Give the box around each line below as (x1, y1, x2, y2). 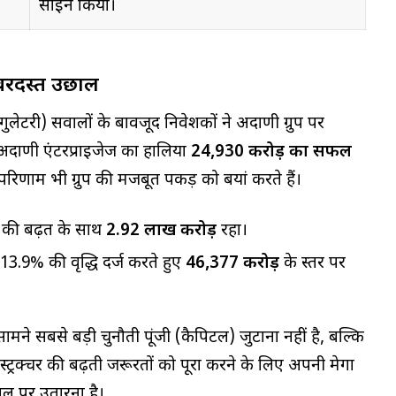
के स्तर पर (279, 252, 346, 275)
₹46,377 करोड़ (186, 252, 279, 275)
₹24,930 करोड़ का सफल (191, 141, 352, 164)
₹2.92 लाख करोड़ (106, 219, 217, 242)
